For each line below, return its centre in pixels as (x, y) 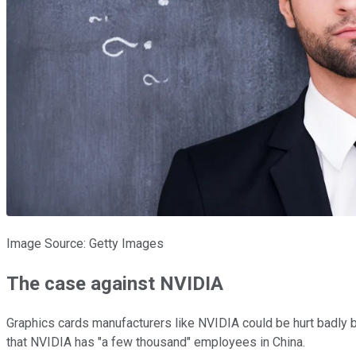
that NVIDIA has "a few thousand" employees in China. (156, 342)
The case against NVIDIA (115, 283)
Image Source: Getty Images (85, 243)
